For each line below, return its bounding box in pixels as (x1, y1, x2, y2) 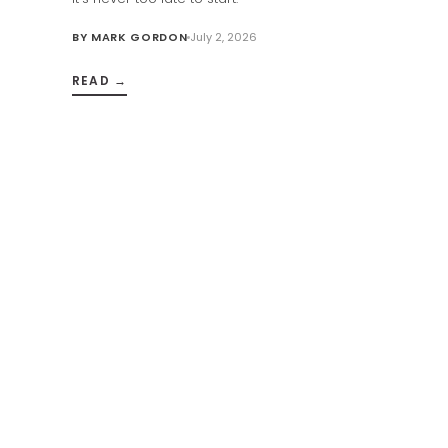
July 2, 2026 (190, 29, 258, 46)
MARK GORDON (90, 29, 188, 46)
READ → (72, 72, 128, 90)
